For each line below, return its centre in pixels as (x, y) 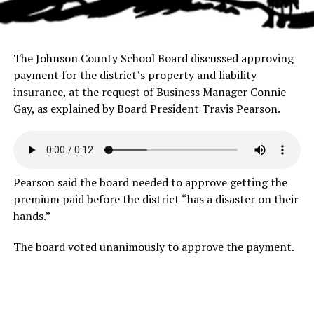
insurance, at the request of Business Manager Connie (149, 92)
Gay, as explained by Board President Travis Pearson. (146, 109)
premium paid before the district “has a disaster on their (156, 199)
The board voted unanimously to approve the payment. (153, 247)
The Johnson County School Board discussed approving (153, 59)
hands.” (32, 216)
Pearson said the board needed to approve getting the (150, 183)
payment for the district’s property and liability (135, 75)
